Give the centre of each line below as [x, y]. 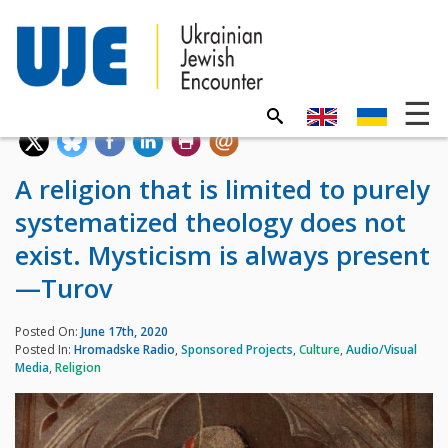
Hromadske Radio [124, 349]
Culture [319, 349]
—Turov [64, 288]
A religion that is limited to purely [222, 189]
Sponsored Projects [237, 349]
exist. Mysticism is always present [222, 255]
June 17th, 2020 [124, 331]
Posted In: [44, 349]
